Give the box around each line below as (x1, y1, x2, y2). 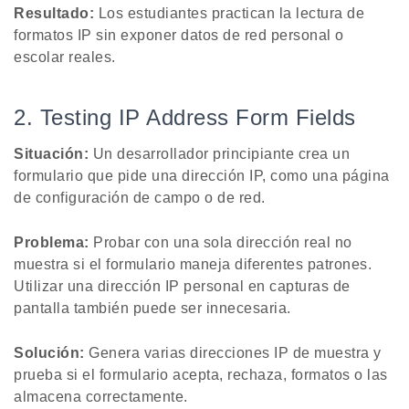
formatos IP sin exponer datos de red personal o (14, 27, 344, 44)
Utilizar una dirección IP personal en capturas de (14, 278, 351, 295)
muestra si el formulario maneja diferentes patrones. (14, 257, 372, 273)
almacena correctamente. (14, 389, 188, 405)
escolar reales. (14, 49, 116, 66)
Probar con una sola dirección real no (89, 235, 352, 251)
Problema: (14, 235, 89, 251)
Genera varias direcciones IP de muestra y (84, 345, 382, 362)
